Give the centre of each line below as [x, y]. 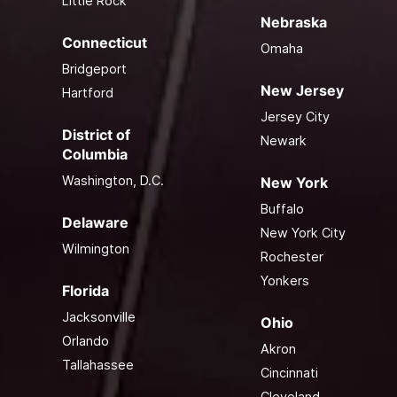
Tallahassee [97, 364]
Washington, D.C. [113, 180]
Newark [283, 140]
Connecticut [104, 42]
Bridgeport [94, 68]
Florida [85, 290]
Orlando [85, 340]
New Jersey [302, 90]
